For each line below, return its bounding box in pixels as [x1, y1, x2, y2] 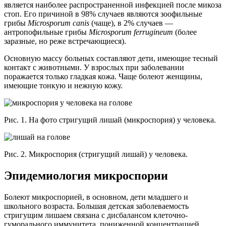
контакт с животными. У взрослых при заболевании [4, 63, 184, 72]
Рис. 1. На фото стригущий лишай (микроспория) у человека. [4, 115, 216, 124]
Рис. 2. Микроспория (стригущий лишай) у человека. [4, 149, 188, 158]
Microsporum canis [28, 18, 89, 27]
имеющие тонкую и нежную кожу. [4, 81, 123, 90]
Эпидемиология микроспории [4, 168, 168, 182]
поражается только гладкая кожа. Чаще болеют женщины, [4, 72, 202, 81]
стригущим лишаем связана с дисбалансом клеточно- [4, 210, 188, 219]
